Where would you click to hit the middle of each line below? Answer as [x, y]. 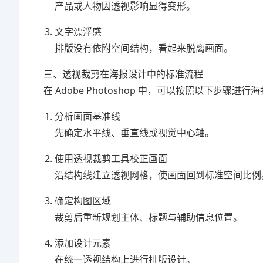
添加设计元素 [83, 243]
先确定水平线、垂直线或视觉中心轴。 [135, 133]
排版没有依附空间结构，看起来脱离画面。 [144, 48]
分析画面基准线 [88, 116]
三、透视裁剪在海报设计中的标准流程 [123, 74]
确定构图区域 [83, 201]
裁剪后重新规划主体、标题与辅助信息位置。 [149, 217]
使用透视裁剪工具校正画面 [111, 159]
